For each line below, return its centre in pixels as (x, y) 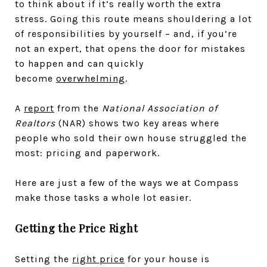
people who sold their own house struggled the (131, 138)
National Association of (160, 108)
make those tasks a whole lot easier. (103, 198)
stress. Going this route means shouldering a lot (133, 19)
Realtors (35, 123)
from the (78, 108)
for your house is (167, 259)
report (39, 108)
